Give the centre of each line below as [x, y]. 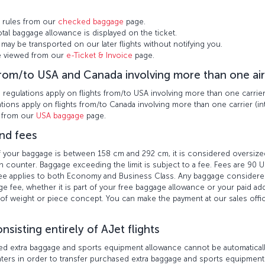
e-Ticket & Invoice [99, 55]
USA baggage [60, 116]
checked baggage [91, 22]
